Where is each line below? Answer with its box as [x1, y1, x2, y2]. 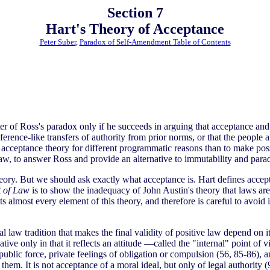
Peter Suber [39, 37, 76, 46]
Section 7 [107, 5, 163, 20]
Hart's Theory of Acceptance [46, 21, 224, 37]
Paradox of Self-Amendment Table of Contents [79, 37, 231, 46]
